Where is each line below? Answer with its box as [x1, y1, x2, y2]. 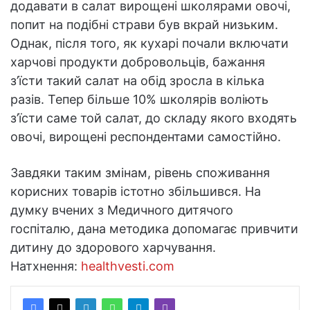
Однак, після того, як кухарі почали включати [10, 35, 289, 51]
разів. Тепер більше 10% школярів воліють [10, 91, 268, 107]
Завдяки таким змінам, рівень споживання [10, 165, 270, 180]
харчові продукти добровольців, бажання [10, 54, 265, 69]
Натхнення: [10, 258, 81, 273]
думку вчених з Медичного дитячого [10, 202, 233, 217]
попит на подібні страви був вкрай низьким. [10, 17, 278, 32]
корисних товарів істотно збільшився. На [10, 183, 261, 199]
